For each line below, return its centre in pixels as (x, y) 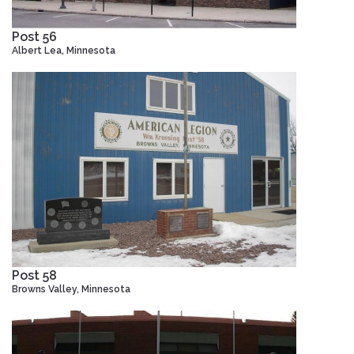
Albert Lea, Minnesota (64, 50)
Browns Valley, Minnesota (71, 289)
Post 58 (34, 275)
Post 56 (34, 36)
